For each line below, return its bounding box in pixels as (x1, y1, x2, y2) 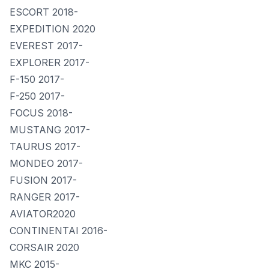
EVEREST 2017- (10, 40, 83, 52)
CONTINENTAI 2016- (10, 225, 107, 237)
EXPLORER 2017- (10, 56, 89, 68)
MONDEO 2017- (10, 157, 83, 169)
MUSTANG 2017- (10, 124, 90, 136)
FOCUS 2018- (10, 107, 73, 119)
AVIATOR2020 (10, 208, 76, 220)
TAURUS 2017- (10, 141, 80, 153)
